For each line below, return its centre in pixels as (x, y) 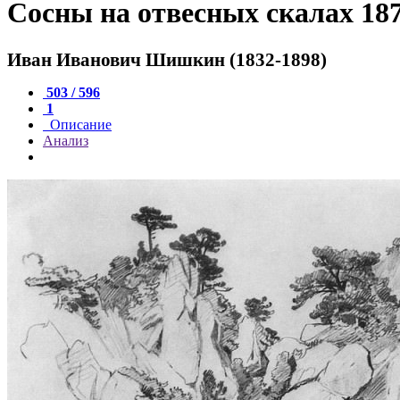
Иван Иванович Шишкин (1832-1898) (167, 59)
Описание (79, 124)
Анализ (66, 140)
